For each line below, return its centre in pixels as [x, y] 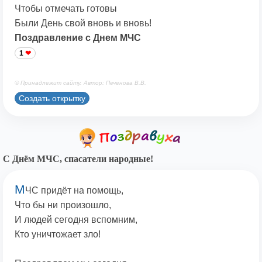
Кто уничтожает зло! [58, 235]
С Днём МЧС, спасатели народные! [78, 159]
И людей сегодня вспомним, [76, 220]
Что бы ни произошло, [63, 205]
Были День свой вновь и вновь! [83, 23]
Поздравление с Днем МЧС [78, 38]
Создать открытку [52, 98]
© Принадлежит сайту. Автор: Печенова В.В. [80, 83]
